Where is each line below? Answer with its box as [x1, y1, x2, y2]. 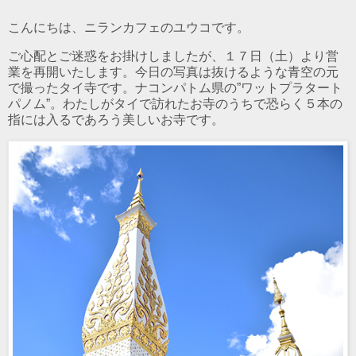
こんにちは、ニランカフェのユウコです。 [8, 21, 250, 35]
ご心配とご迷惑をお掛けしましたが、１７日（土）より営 [8, 49, 339, 64]
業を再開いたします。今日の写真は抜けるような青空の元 [8, 65, 339, 79]
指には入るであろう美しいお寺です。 [8, 113, 224, 127]
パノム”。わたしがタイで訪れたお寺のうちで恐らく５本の [8, 97, 342, 111]
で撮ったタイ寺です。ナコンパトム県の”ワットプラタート [8, 81, 342, 95]
